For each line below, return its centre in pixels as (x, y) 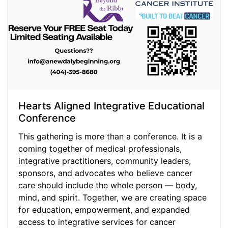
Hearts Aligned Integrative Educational (111, 106)
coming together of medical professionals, (100, 149)
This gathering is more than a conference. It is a (110, 137)
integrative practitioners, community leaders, (105, 161)
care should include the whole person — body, (108, 186)
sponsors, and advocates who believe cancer (105, 173)
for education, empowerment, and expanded (104, 210)
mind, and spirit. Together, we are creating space (112, 198)
